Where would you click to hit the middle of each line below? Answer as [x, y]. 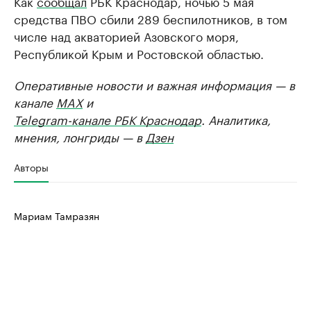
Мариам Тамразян [57, 215]
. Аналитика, [236, 119]
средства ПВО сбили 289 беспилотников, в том [151, 18]
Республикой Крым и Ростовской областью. [139, 53]
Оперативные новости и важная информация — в [154, 84]
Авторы [31, 167]
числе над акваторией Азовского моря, [126, 35]
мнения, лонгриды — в [80, 136]
